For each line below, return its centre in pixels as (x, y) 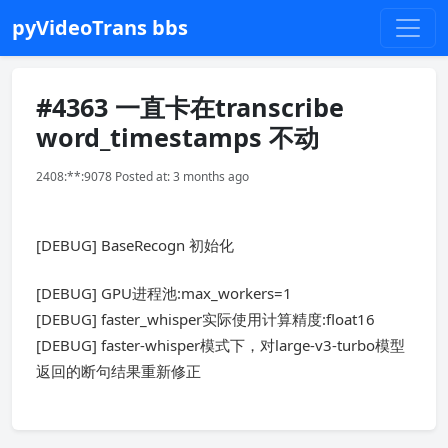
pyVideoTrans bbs (100, 27)
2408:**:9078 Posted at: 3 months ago (142, 176)
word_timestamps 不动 (177, 137)
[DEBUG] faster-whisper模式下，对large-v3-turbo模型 (220, 345)
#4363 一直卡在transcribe (190, 107)
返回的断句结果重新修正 (118, 371)
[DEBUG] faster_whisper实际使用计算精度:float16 (205, 319)
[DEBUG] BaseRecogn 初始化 (135, 245)
